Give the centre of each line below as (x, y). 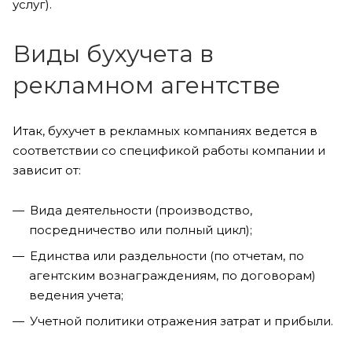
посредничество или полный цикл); (142, 230)
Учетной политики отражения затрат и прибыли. (181, 321)
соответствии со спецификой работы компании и (169, 150)
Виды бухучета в (113, 54)
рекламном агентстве (147, 85)
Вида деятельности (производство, (141, 210)
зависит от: (47, 170)
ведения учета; (76, 295)
